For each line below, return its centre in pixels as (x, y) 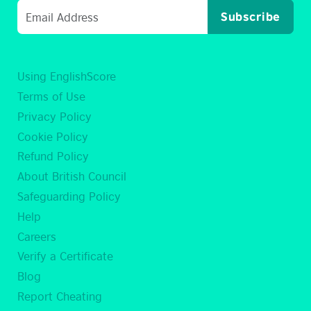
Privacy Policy (54, 116)
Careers (37, 236)
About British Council (72, 176)
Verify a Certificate (65, 256)
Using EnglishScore (67, 76)
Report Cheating (60, 296)
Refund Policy (53, 156)
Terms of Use (51, 96)
